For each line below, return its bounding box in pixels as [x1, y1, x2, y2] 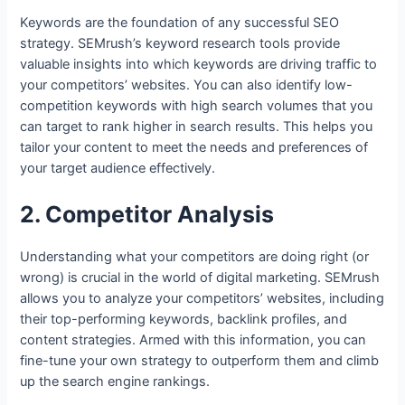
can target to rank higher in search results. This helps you [20, 118, 373, 136]
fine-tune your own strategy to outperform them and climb [20, 352, 380, 369]
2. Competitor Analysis [20, 200, 275, 228]
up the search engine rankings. [20, 372, 211, 390]
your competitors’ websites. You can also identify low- [20, 77, 353, 94]
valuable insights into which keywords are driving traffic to [20, 56, 378, 73]
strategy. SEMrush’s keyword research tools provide [20, 35, 341, 52]
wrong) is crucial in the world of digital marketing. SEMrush [20, 268, 381, 286]
